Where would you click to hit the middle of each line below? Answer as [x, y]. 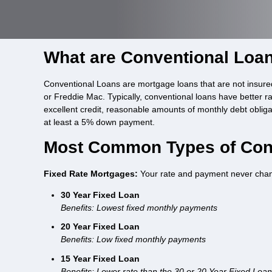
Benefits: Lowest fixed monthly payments [139, 207]
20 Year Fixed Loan [100, 227]
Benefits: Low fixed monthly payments [133, 240]
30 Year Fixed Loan [100, 195]
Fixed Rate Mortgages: [92, 173]
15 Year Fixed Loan [100, 258]
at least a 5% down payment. [99, 122]
